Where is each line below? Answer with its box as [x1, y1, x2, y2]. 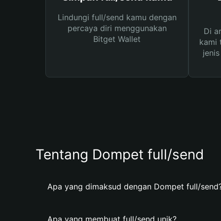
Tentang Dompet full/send [36, 146, 204, 163]
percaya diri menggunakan [67, 23, 167, 33]
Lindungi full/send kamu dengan [57, 12, 177, 22]
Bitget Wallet [93, 34, 141, 44]
